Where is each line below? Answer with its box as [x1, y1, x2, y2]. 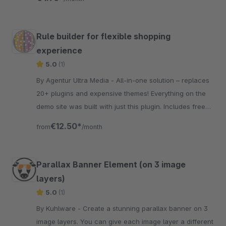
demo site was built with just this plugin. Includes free [36, 102, 205, 110]
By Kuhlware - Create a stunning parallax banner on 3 [36, 204, 83, 212]
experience [36, 45, 82, 55]
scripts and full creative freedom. [36, 116, 141, 124]
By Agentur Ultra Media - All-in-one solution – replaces [36, 76, 116, 84]
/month [82, 123, 102, 131]
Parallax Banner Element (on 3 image [36, 159, 186, 169]
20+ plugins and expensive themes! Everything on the [36, 89, 206, 97]
